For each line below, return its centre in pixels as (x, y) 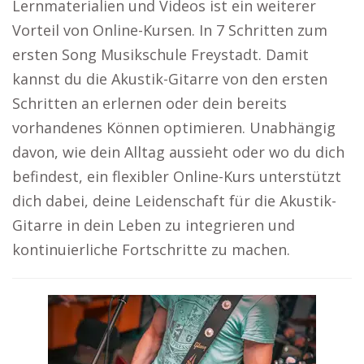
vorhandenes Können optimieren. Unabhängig (174, 128)
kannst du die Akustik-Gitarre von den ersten (170, 79)
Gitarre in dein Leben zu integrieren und (154, 225)
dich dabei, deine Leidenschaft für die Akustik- (174, 201)
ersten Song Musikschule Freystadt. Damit (160, 54)
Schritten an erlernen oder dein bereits (149, 103)
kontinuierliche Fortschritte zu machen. (151, 249)
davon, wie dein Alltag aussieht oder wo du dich (178, 152)
